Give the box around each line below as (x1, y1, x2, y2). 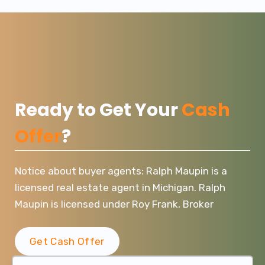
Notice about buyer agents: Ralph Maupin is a (15, 164, 227, 177)
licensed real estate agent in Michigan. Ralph (15, 181, 225, 193)
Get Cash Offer (30, 235, 105, 248)
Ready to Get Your (15, 97, 182, 122)
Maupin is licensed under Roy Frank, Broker (15, 198, 214, 210)
